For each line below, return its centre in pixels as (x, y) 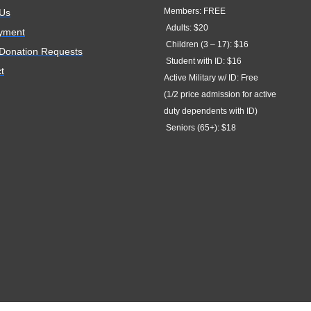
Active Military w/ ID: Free (211, 78)
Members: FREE (195, 11)
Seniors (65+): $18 (200, 128)
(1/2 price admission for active (220, 94)
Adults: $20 (186, 28)
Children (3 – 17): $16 (206, 44)
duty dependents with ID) (211, 111)
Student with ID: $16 (203, 61)
